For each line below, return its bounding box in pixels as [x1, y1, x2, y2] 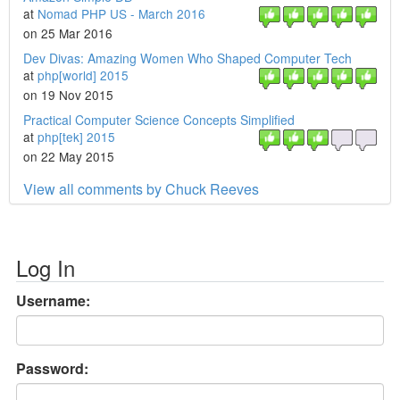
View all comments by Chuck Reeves [23, 179, 259, 199]
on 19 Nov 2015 [23, 86, 113, 104]
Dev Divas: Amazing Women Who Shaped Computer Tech [23, 49, 352, 67]
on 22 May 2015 [23, 147, 114, 165]
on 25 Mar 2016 [23, 24, 112, 42]
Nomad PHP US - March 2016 [37, 4, 205, 22]
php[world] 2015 [37, 66, 129, 84]
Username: [16, 290, 90, 311]
